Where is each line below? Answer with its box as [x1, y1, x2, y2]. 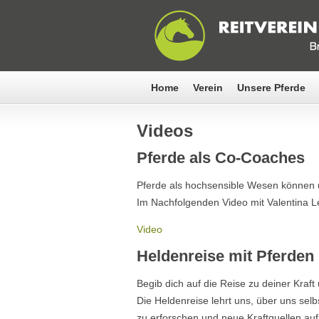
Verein [193, 82, 223, 93]
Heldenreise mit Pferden [137, 247, 314, 265]
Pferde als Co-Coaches [137, 149, 305, 167]
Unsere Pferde [237, 82, 305, 93]
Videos [137, 121, 193, 140]
